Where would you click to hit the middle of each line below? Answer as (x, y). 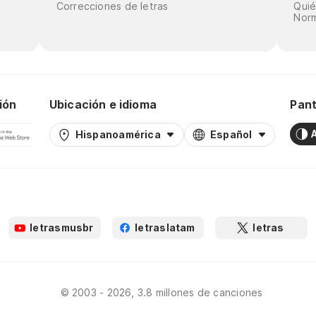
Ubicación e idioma (103, 104)
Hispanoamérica (118, 134)
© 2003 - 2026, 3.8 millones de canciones (162, 292)
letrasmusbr (62, 227)
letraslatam (165, 227)
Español (231, 134)
